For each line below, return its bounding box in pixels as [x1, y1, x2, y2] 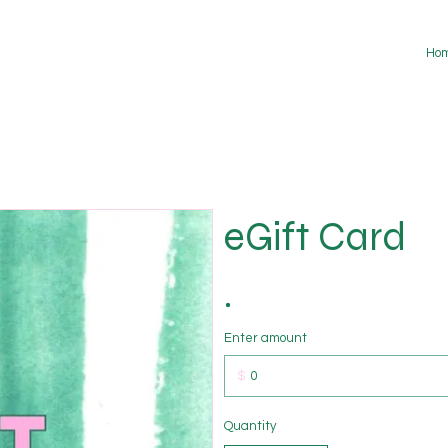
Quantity [224, 418, 276, 433]
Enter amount [224, 330, 307, 345]
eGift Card [224, 212, 406, 261]
